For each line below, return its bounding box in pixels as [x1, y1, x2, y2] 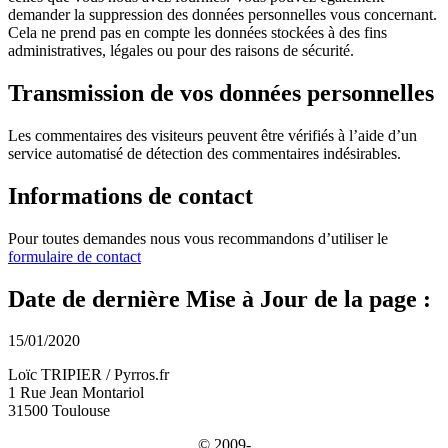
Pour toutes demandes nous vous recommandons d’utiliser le [8, 229, 388, 247]
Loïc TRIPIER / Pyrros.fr [8, 366, 169, 384]
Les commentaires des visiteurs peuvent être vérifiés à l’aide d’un [8, 126, 417, 144]
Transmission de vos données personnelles [8, 79, 434, 106]
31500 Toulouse [8, 402, 110, 420]
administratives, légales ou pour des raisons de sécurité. [8, 41, 354, 59]
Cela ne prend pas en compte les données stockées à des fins [8, 23, 387, 41]
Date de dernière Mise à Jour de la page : [8, 285, 431, 312]
